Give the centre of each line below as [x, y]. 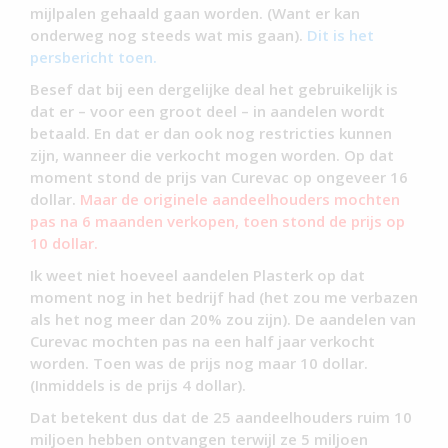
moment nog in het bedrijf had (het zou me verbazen [224, 296]
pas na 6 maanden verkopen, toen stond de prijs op [217, 220]
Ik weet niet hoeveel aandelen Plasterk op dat [197, 274]
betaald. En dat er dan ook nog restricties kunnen [211, 132]
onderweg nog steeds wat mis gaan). [168, 34]
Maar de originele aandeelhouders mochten [240, 198]
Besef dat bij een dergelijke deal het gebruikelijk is [214, 88]
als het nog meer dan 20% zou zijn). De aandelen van [223, 318]
